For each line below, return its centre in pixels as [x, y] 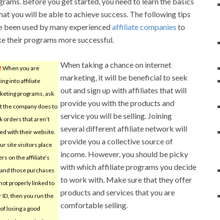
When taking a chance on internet [116, 64]
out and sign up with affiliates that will [124, 90]
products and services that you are [118, 192]
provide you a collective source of [117, 141]
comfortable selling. [94, 205]
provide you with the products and [117, 103]
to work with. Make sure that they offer [126, 179]
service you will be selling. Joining [116, 115]
